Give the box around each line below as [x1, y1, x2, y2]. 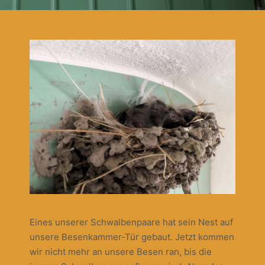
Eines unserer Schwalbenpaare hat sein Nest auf [30, 216, 233, 228]
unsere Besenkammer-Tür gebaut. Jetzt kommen [30, 231, 234, 243]
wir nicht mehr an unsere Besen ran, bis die [30, 246, 212, 257]
